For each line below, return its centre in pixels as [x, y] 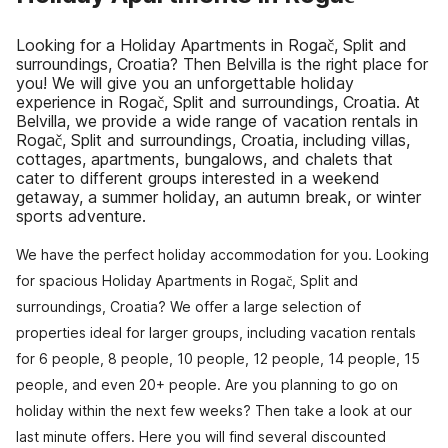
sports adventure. [81, 216]
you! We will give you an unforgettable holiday [185, 83]
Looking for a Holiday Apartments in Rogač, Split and [211, 45]
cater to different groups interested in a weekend [198, 178]
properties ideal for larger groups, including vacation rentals [216, 332]
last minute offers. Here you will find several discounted [201, 436]
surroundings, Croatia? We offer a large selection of [188, 306]
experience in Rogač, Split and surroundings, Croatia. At [218, 102]
